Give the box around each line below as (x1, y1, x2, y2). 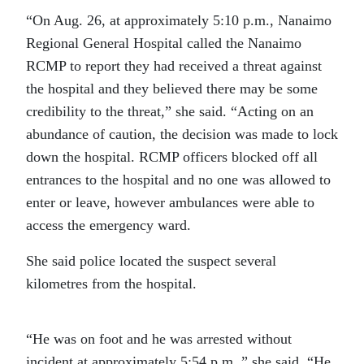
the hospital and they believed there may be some (26, 80, 318, 97)
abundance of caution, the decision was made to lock (26, 126, 338, 143)
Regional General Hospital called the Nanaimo (26, 35, 301, 52)
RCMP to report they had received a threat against (26, 58, 322, 75)
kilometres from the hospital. (26, 275, 201, 292)
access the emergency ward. (26, 217, 191, 234)
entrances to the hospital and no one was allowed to (26, 171, 331, 188)
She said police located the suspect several (26, 253, 276, 270)
